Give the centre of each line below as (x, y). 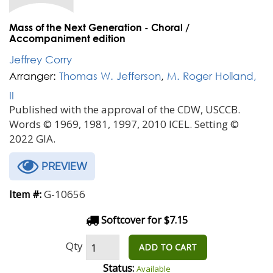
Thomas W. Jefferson (110, 76)
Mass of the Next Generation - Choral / (99, 27)
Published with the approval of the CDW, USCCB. (125, 109)
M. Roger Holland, (212, 76)
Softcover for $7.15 (143, 220)
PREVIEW (63, 166)
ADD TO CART (168, 247)
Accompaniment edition (67, 38)
